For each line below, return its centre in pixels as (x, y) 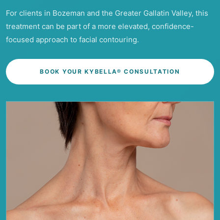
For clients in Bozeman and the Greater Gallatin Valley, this (107, 13)
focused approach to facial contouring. (72, 39)
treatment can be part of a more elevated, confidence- (100, 26)
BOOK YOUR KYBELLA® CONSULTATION (110, 71)
